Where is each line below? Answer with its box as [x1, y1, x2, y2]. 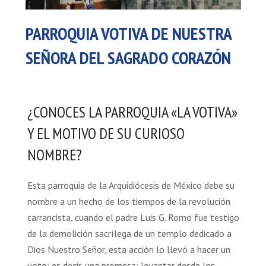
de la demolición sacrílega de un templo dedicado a [27, 227, 232, 239]
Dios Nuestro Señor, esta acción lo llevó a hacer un [27, 243, 230, 255]
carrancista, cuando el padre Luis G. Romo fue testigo [27, 211, 239, 223]
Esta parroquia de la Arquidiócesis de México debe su [27, 179, 235, 191]
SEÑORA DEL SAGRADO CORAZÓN [25, 46, 231, 69]
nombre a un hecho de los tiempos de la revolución [27, 195, 230, 207]
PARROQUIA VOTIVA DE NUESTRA [25, 21, 232, 45]
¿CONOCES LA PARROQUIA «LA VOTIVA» [27, 102, 237, 122]
